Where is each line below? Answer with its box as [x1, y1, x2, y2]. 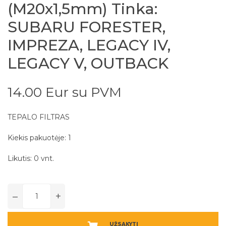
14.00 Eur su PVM [8, 84, 122, 101]
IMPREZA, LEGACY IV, [8, 36, 171, 55]
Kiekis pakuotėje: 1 [8, 133, 71, 143]
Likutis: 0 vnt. [8, 154, 54, 163]
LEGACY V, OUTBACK [8, 54, 168, 73]
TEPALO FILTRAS [8, 112, 70, 122]
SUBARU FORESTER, [8, 18, 165, 37]
